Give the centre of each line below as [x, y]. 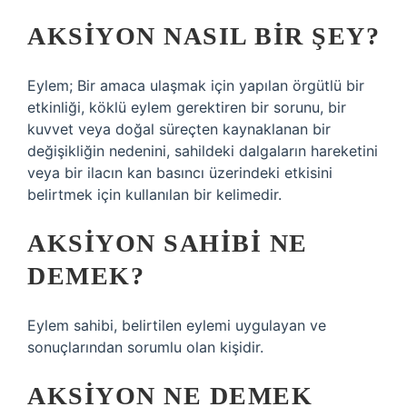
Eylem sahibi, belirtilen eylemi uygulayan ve [177, 325]
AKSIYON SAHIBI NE [168, 243]
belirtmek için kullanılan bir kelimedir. [154, 194]
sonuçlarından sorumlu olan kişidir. [145, 347]
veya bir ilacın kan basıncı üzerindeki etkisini [180, 173]
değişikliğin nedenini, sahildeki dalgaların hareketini [203, 151]
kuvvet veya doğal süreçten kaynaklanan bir [179, 129]
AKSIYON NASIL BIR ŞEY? [203, 36]
